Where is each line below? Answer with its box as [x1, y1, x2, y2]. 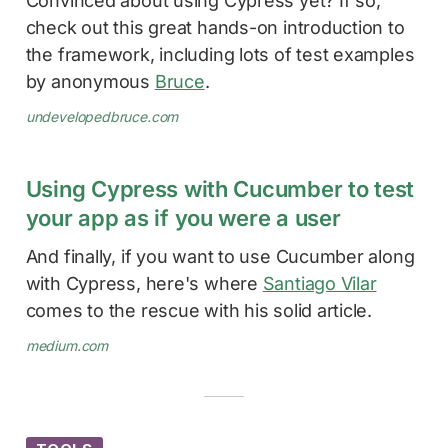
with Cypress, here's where [25, 272, 263, 294]
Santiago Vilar [262, 272, 377, 294]
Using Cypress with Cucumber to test [25, 175, 415, 202]
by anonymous [25, 70, 155, 92]
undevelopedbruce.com [25, 107, 179, 125]
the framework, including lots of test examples [25, 43, 415, 65]
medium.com [25, 336, 109, 354]
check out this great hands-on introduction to [25, 16, 405, 38]
